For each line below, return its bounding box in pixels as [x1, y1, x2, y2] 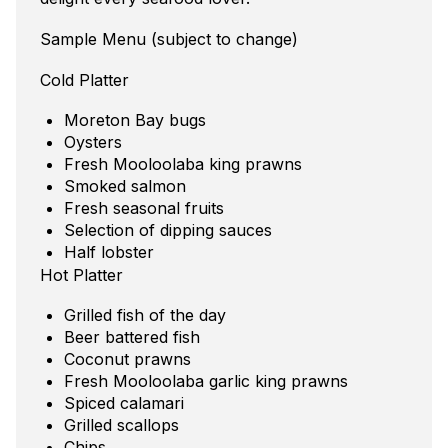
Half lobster [64, 241, 154, 262]
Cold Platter [40, 69, 129, 90]
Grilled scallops [64, 414, 179, 435]
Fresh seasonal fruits [64, 197, 224, 218]
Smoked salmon [64, 175, 186, 196]
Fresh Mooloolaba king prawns [64, 153, 302, 174]
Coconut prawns [64, 348, 191, 369]
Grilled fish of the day [64, 304, 226, 325]
